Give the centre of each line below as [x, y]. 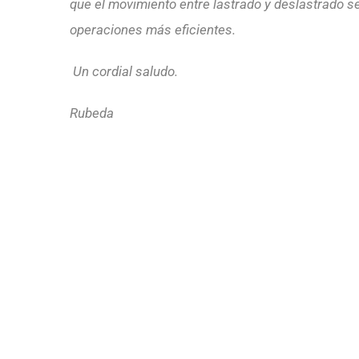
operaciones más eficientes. [153, 30]
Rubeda [92, 113]
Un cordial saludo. [124, 71]
